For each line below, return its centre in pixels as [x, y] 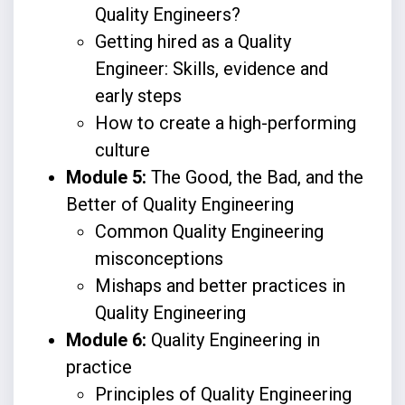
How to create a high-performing [225, 122]
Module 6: [108, 339]
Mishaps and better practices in [220, 285]
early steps [138, 95]
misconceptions [159, 258]
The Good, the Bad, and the [254, 177]
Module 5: [106, 177]
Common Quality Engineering [209, 231]
